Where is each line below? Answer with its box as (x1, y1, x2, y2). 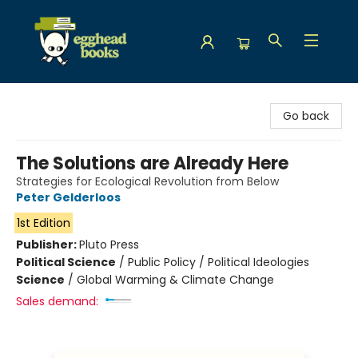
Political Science (16, 254, 116, 270)
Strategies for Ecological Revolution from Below (16, 173, 279, 189)
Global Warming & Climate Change (77, 272, 274, 288)
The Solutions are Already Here (16, 151, 288, 176)
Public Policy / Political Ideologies (128, 254, 309, 270)
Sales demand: (16, 293, 98, 309)
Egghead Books (12, 90, 96, 106)
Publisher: (16, 237, 79, 253)
